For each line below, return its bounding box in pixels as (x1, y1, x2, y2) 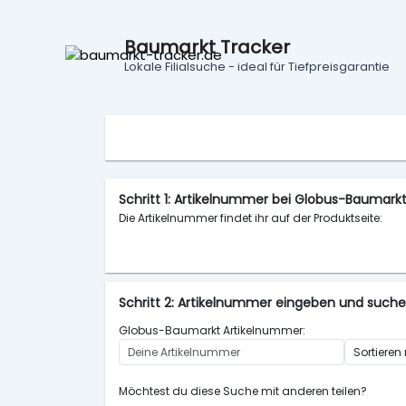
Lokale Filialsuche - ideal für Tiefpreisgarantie (124, 57, 390, 75)
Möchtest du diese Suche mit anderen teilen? (119, 383, 367, 399)
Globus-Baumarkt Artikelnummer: (119, 323, 305, 338)
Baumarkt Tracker (124, 34, 290, 60)
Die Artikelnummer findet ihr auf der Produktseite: (119, 210, 382, 226)
